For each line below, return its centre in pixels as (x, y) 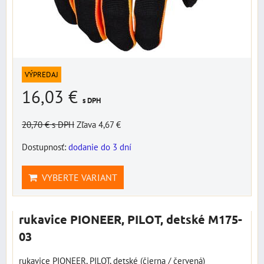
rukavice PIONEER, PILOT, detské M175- (131, 219)
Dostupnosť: (45, 147)
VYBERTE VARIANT (77, 177)
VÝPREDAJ (42, 75)
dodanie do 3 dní (100, 147)
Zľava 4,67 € (99, 124)
